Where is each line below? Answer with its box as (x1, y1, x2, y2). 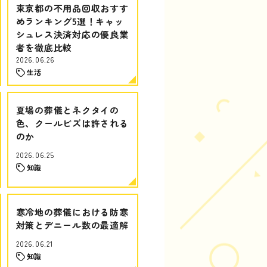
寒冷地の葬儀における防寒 (15, 206, 129, 218)
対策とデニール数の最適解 (15, 219, 129, 231)
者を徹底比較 (15, 41, 72, 54)
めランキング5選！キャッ (15, 15, 124, 27)
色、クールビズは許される (15, 117, 129, 129)
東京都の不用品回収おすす (15, 2, 129, 14)
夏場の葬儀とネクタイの (15, 104, 119, 116)
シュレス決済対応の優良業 (15, 28, 129, 41)
